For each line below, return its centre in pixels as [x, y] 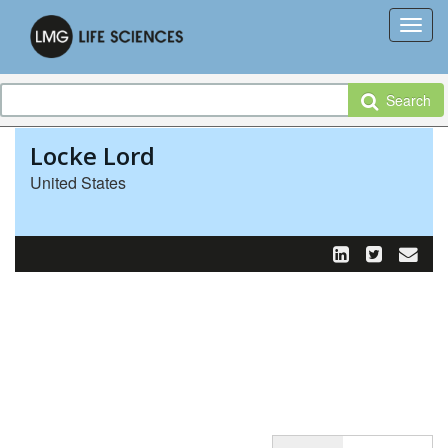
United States [78, 182]
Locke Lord [92, 155]
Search [404, 100]
